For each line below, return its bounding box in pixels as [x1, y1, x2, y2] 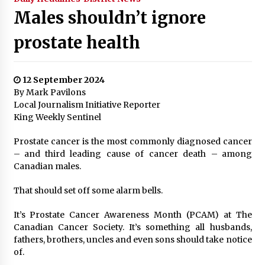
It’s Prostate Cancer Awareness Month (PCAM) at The [13, 209, 252, 220]
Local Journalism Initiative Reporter [13, 99, 160, 110]
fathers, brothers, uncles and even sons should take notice [13, 234, 252, 245]
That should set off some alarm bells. [13, 185, 163, 196]
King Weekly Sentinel [13, 111, 101, 122]
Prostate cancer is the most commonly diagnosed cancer [13, 135, 252, 147]
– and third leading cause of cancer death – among [13, 148, 252, 159]
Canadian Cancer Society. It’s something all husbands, [13, 221, 252, 232]
